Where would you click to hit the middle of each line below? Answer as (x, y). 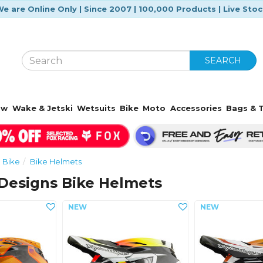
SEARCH (223, 60)
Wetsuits (96, 108)
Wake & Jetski (42, 108)
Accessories (196, 108)
